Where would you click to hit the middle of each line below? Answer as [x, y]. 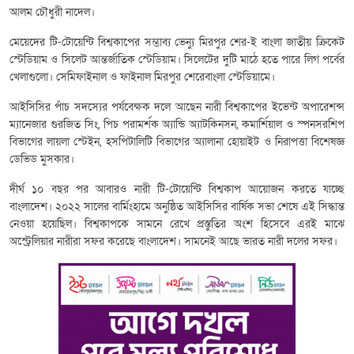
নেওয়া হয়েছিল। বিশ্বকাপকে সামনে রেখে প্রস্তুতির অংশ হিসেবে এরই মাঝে [177, 224]
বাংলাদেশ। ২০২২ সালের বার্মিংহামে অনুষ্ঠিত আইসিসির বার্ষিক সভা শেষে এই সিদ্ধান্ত [177, 207]
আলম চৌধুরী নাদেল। [52, 13]
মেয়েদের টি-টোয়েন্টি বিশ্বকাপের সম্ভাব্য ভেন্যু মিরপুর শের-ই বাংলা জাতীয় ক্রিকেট [177, 43]
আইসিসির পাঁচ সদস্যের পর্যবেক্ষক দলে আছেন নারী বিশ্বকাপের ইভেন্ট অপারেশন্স [177, 107]
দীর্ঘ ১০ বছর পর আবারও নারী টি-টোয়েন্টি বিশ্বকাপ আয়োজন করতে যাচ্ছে [177, 190]
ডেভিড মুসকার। [42, 160]
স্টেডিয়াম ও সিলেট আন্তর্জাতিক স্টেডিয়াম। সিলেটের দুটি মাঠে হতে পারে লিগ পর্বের [177, 60]
